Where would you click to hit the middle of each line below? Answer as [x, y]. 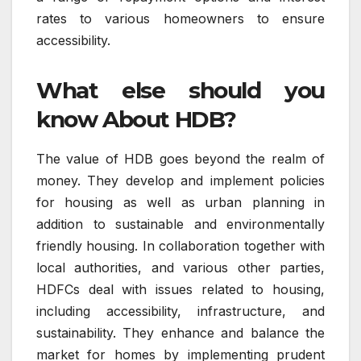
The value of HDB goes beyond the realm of [180, 158]
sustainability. [76, 332]
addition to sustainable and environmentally [180, 224]
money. [58, 180]
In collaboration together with [234, 245]
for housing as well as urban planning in [180, 202]
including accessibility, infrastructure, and [180, 311]
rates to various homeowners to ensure [180, 18]
